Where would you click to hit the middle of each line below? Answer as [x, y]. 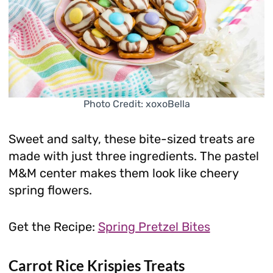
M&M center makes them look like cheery [123, 173]
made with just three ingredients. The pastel [133, 156]
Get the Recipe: [53, 226]
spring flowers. [50, 190]
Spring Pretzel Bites [154, 226]
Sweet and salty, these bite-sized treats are [131, 139]
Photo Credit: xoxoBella [136, 104]
